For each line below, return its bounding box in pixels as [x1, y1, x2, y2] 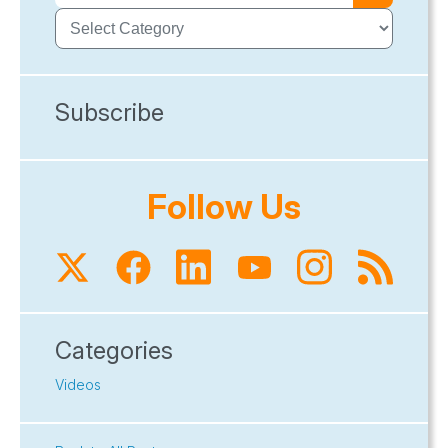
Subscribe [55, 98, 164, 128]
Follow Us [147, 186, 301, 228]
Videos [55, 376, 101, 394]
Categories [55, 336, 173, 366]
